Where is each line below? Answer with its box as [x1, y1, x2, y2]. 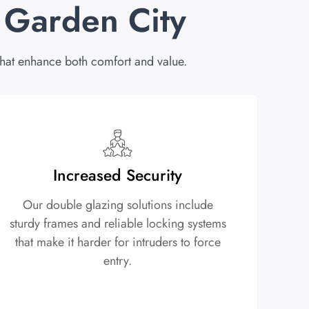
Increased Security [53, 163, 183, 188]
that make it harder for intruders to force [14, 233, 221, 252]
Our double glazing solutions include [22, 196, 213, 215]
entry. [103, 252, 132, 270]
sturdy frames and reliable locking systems [9, 215, 226, 233]
